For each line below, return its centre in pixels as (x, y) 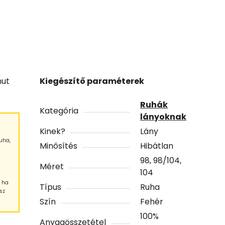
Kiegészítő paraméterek (92, 81)
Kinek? (53, 131)
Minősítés (59, 146)
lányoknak (163, 117)
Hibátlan (157, 146)
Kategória (59, 110)
